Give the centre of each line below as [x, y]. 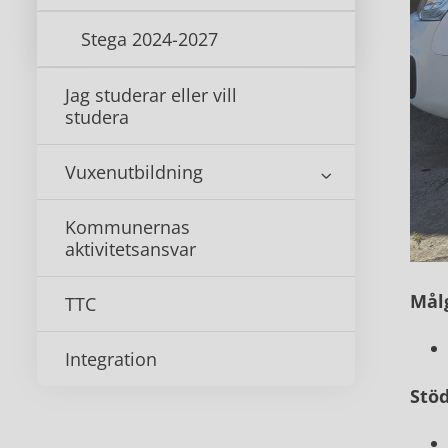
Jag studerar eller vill [151, 95]
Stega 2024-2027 [149, 39]
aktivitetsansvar [130, 249]
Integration [111, 359]
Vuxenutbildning [134, 172]
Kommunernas [127, 227]
